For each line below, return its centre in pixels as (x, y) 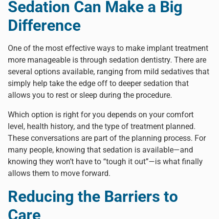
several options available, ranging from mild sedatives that (109, 71)
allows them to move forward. (59, 173)
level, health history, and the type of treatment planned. (102, 126)
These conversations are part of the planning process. (100, 138)
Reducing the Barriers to (93, 196)
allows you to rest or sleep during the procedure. (90, 95)
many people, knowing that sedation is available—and (100, 150)
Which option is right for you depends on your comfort (101, 114)
